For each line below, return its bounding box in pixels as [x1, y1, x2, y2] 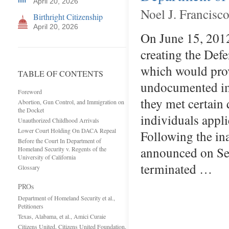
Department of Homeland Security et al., [18, 194, 115, 202]
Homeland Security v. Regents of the [18, 145, 106, 153]
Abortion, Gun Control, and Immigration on [18, 98, 124, 106]
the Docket [18, 106, 44, 114]
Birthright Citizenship [33, 11, 103, 22]
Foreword [18, 87, 42, 96]
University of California [18, 153, 76, 161]
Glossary [18, 163, 40, 171]
